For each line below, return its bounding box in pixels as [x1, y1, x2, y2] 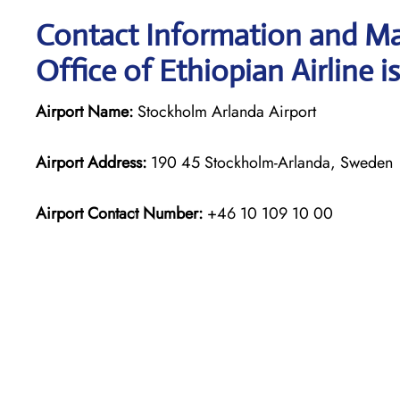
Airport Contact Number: [36, 201, 203, 225]
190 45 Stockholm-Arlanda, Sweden [146, 150, 393, 174]
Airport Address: [36, 150, 146, 174]
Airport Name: [36, 99, 133, 123]
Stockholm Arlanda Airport [133, 99, 316, 123]
